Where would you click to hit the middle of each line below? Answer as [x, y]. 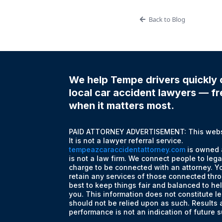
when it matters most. [122, 105]
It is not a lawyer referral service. [126, 140]
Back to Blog [167, 19]
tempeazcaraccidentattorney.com [127, 149]
